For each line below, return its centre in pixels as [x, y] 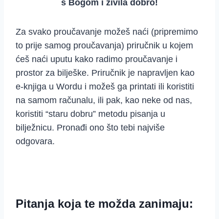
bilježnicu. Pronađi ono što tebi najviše [90, 128]
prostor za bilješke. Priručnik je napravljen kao [105, 73]
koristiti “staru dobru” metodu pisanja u [90, 114]
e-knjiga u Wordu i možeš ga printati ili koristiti [105, 87]
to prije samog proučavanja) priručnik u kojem [104, 46]
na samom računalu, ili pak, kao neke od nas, [104, 100]
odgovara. [35, 142]
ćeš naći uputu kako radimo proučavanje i [97, 59]
